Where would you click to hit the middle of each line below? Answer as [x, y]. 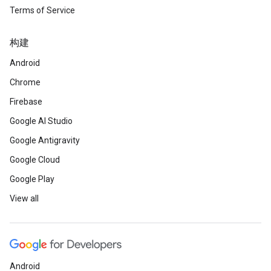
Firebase [26, 102]
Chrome [25, 82]
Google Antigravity [45, 140]
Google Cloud [35, 160]
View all [24, 198]
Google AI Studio [41, 121]
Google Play [32, 179]
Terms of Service [42, 10]
